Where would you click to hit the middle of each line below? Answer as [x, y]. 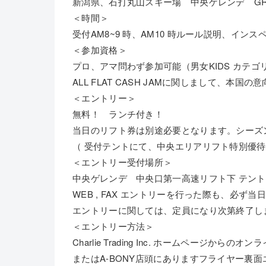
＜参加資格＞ [100, 50]
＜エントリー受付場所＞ [123, 162]
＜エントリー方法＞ [113, 226]
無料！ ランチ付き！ [118, 114]
